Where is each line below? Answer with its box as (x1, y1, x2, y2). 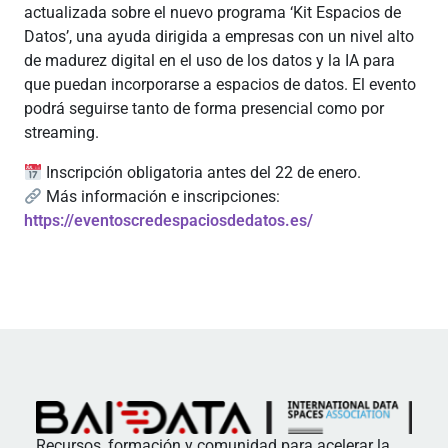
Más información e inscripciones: (42, 187, 281, 206)
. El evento (344, 75, 416, 94)
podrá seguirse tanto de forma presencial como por (24, 99, 384, 118)
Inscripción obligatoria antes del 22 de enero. (42, 163, 362, 182)
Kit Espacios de (293, 3, 401, 22)
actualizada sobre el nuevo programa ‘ (24, 3, 293, 22)
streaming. (24, 123, 99, 142)
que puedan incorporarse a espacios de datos (24, 75, 344, 94)
